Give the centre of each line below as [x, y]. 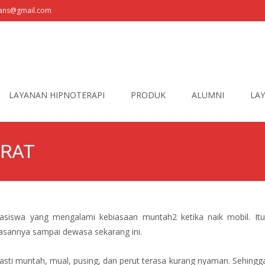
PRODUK [148, 95]
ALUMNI [208, 95]
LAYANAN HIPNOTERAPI [57, 95]
